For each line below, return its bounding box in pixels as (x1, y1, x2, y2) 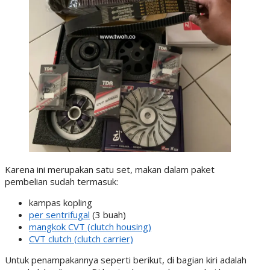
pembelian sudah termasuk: (5, 175, 118, 187)
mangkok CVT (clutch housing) (29, 220, 151, 233)
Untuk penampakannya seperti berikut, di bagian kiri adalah (5, 253, 246, 266)
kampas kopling (29, 196, 92, 209)
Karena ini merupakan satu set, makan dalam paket (5, 163, 215, 175)
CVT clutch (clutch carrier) (29, 232, 133, 245)
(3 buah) (90, 208, 126, 221)
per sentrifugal (29, 208, 90, 221)
